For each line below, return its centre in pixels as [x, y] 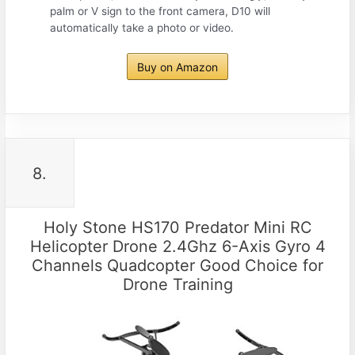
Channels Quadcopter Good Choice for [177, 265]
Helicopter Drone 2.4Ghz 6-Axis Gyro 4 [177, 246]
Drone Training [177, 284]
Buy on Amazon [177, 67]
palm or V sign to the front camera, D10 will [160, 11]
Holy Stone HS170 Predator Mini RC [177, 227]
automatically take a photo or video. [142, 28]
